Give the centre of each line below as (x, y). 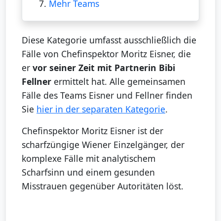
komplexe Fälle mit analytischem (89, 158)
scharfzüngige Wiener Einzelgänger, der (103, 144)
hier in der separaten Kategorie (101, 109)
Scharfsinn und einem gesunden (88, 172)
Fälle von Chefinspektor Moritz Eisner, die (106, 54)
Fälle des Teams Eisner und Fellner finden (107, 95)
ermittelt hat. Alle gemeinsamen (118, 81)
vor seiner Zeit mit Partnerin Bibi (104, 67)
